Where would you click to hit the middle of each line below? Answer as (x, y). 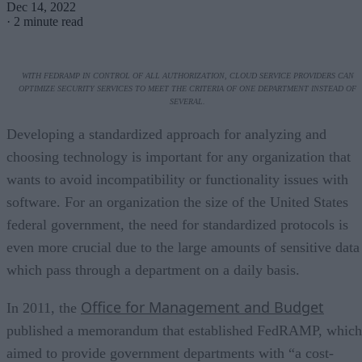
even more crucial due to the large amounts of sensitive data (183, 247)
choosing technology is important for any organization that (179, 156)
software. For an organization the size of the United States (177, 202)
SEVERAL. (187, 101)
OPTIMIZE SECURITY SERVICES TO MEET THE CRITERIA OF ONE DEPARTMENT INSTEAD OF (187, 88)
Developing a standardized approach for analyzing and (166, 134)
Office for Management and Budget (202, 307)
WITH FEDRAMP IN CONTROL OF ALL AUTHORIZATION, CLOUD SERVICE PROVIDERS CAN (187, 75)
